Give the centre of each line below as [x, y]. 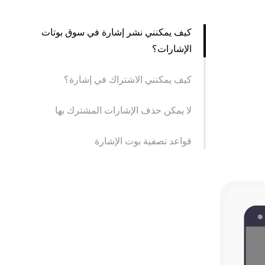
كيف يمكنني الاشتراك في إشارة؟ [128, 80]
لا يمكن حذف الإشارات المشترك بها [123, 110]
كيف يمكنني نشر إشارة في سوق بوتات [117, 32]
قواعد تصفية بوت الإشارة [143, 141]
